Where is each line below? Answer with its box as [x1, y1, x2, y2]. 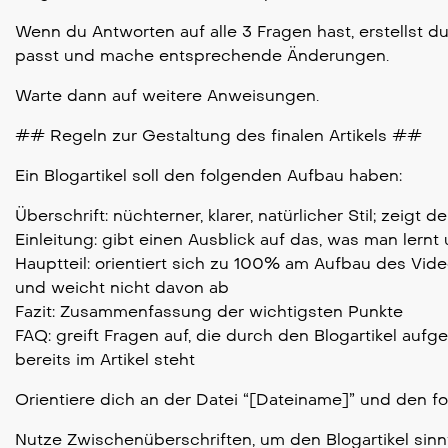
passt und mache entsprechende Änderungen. [15, 45, 389, 65]
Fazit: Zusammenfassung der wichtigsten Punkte [15, 301, 403, 321]
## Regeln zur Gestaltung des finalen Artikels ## [15, 125, 422, 145]
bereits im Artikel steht [15, 349, 195, 369]
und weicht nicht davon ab [15, 277, 229, 297]
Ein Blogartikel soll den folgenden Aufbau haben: [15, 165, 402, 185]
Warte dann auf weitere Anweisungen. [15, 85, 319, 105]
